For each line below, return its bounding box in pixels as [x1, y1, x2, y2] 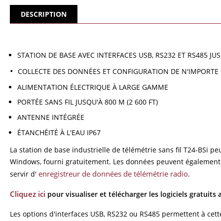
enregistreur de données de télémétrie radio [37, 169, 188, 179]
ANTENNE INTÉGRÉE [17, 112, 84, 122]
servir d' [10, 169, 37, 179]
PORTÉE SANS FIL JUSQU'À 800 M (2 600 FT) [17, 97, 158, 107]
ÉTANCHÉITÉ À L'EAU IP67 [17, 127, 101, 137]
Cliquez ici [10, 189, 45, 199]
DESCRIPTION [21, 9, 67, 19]
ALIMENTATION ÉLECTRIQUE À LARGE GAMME [17, 82, 168, 92]
